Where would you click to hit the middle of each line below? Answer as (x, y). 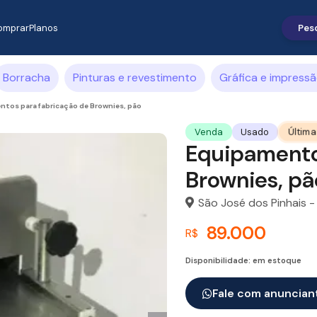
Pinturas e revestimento (135, 77)
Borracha (27, 77)
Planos (44, 28)
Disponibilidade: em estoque (243, 261)
